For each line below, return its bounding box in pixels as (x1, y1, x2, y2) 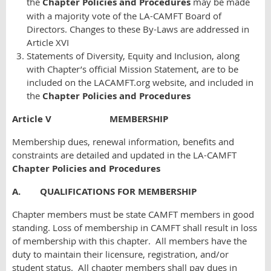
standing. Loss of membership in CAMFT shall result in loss (12, 221, 257, 233)
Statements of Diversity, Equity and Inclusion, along (27, 50, 240, 62)
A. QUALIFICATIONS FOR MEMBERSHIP (12, 185, 197, 198)
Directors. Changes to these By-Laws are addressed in (27, 23, 249, 35)
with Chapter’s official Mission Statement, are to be (27, 63, 238, 75)
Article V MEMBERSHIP (12, 113, 168, 125)
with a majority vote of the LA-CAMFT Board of (27, 10, 221, 22)
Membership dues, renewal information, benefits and (12, 135, 234, 148)
